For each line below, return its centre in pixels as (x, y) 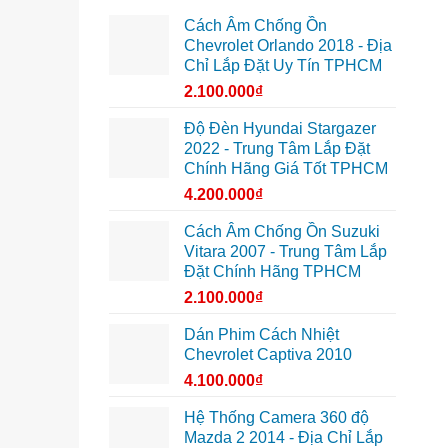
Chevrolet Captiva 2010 (267, 354)
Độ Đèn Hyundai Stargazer (279, 128)
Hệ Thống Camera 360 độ (276, 417)
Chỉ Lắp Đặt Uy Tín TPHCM (282, 65)
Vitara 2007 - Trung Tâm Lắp (285, 251)
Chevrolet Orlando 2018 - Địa (287, 45)
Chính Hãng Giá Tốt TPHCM (285, 168)
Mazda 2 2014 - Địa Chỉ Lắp (283, 437)
